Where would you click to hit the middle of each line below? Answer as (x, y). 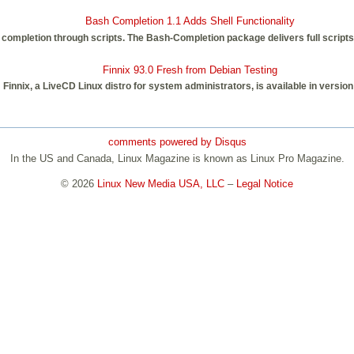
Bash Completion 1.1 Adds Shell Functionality (190, 21)
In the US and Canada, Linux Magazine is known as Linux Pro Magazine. (177, 159)
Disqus (230, 141)
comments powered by (161, 141)
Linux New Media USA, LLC (161, 184)
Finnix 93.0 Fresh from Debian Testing (190, 70)
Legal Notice (265, 184)
